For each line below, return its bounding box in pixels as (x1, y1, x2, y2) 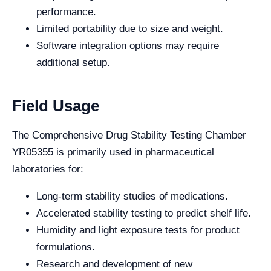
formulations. (36, 241, 95, 253)
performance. (36, 6, 96, 18)
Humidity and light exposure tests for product (36, 224, 240, 237)
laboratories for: (12, 163, 83, 175)
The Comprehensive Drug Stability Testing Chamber (12, 129, 246, 142)
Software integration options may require (36, 40, 219, 52)
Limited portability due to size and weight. (36, 23, 223, 35)
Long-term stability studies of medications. (36, 191, 228, 203)
